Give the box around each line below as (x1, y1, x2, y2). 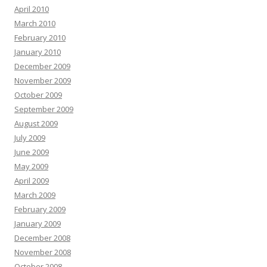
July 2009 (14, 132, 45, 144)
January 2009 (14, 218, 61, 229)
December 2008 (14, 232, 70, 244)
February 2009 (14, 204, 66, 215)
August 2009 (14, 118, 58, 129)
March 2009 (14, 190, 55, 201)
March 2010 (14, 18, 55, 29)
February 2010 (14, 32, 66, 44)
